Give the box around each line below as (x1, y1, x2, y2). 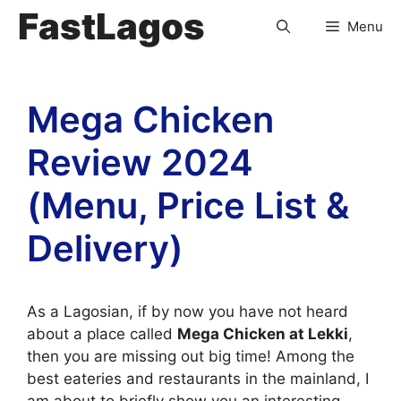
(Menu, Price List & (27, 183, 350, 227)
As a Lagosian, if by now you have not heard (27, 303, 348, 320)
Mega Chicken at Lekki (177, 325, 348, 343)
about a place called (27, 325, 177, 343)
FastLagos (18, 4, 205, 48)
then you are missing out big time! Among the (27, 347, 354, 365)
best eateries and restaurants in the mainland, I (27, 370, 369, 388)
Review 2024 (27, 141, 253, 184)
